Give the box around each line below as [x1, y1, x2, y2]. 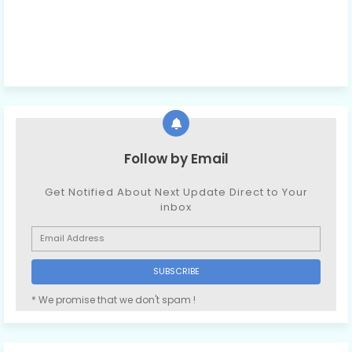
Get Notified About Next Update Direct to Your [44, 184, 308, 200]
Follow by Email [123, 148, 229, 168]
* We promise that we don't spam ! [31, 292, 196, 306]
